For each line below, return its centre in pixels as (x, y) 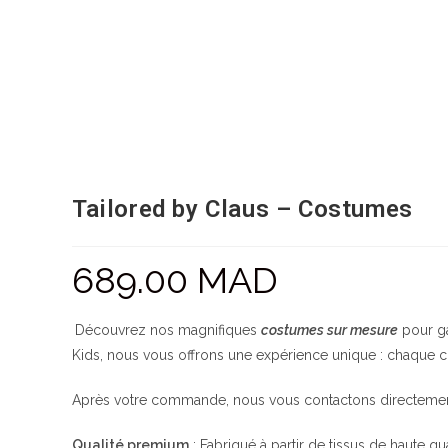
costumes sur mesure (329, 330)
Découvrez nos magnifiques (168, 330)
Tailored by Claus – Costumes (242, 209)
